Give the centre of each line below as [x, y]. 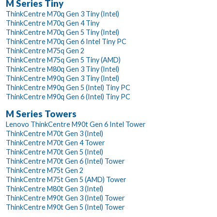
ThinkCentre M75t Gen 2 [45, 170]
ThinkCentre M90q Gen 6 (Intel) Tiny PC [68, 97]
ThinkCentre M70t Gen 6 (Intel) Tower [65, 161]
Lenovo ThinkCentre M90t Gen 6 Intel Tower [76, 124]
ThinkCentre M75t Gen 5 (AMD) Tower [66, 180]
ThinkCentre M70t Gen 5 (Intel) [54, 152]
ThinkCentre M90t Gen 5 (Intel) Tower [65, 207]
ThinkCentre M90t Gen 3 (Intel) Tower [65, 198]
